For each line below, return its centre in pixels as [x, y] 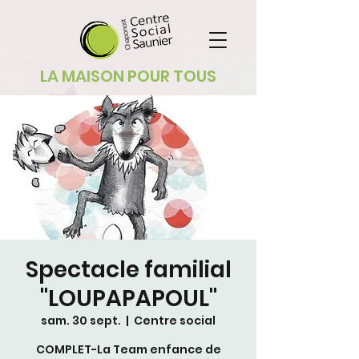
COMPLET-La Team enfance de [128, 349]
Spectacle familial [128, 270]
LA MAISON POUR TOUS [128, 76]
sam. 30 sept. [81, 321]
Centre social [175, 321]
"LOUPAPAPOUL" [128, 298]
